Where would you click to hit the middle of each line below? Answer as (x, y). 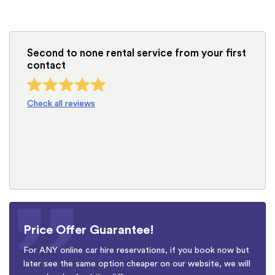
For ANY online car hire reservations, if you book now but (136, 251)
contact (46, 65)
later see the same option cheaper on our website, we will (137, 264)
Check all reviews (61, 103)
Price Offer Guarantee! (89, 230)
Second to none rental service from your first (137, 53)
